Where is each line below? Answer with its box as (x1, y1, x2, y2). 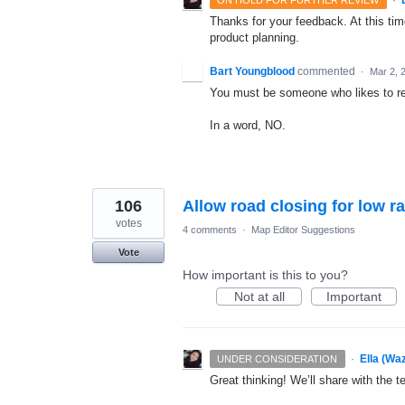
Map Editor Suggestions (251, 224, 355, 236)
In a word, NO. (210, 118, 286, 133)
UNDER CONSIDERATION (217, 353, 338, 365)
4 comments (183, 224, 237, 236)
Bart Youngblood (210, 65, 295, 79)
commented (297, 65, 358, 79)
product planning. (210, 30, 299, 44)
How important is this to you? (183, 268, 348, 283)
